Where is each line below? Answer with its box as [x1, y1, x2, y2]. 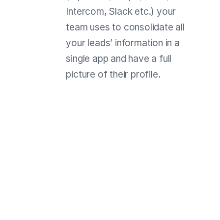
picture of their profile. [66, 68, 161, 80]
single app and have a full [66, 53, 172, 64]
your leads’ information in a [66, 37, 180, 49]
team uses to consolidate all [66, 21, 185, 33]
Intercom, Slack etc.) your [66, 5, 176, 17]
